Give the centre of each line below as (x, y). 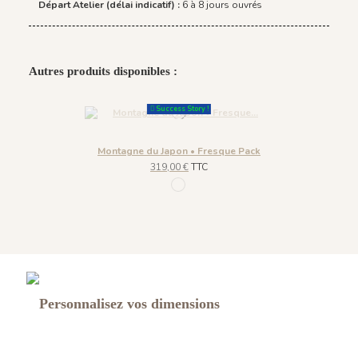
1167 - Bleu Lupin (217, 186)
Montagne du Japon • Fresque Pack (179, 151)
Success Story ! (181, 109)
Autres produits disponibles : (103, 72)
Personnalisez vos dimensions (129, 304)
